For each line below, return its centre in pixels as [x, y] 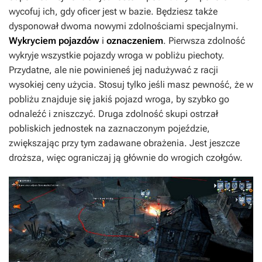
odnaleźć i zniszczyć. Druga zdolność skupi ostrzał [113, 113]
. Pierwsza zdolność [204, 40]
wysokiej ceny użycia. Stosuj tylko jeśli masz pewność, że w [131, 84]
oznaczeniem [135, 40]
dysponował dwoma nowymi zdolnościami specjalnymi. [124, 26]
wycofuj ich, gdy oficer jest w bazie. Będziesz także [113, 11]
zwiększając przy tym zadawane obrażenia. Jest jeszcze [124, 143]
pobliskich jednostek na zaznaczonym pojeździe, [109, 128]
